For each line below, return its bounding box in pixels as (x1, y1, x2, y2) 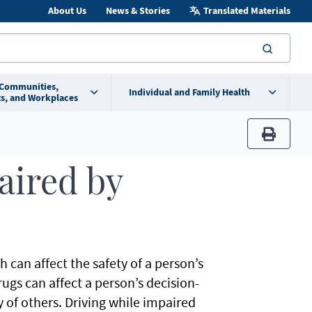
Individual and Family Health (128, 86, 250, 99)
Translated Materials (203, 4, 290, 17)
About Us (47, 4, 86, 17)
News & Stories (105, 4, 170, 17)
